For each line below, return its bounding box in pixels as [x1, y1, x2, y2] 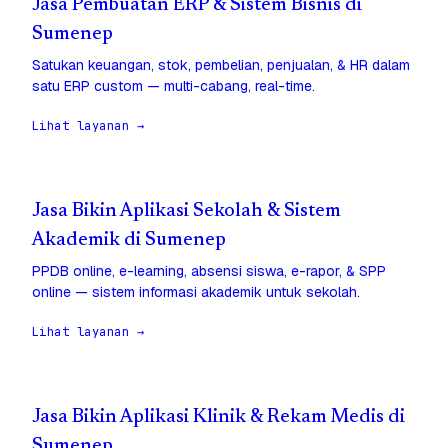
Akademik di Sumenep [32, 231, 226, 251]
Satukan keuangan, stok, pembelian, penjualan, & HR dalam [32, 56, 410, 75]
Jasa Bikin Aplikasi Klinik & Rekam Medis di [32, 408, 405, 428]
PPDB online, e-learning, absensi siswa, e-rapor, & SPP [32, 262, 386, 281]
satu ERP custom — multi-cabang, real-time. [32, 77, 315, 96]
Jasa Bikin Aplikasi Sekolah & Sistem [32, 202, 341, 222]
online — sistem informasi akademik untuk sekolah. [32, 283, 360, 302]
